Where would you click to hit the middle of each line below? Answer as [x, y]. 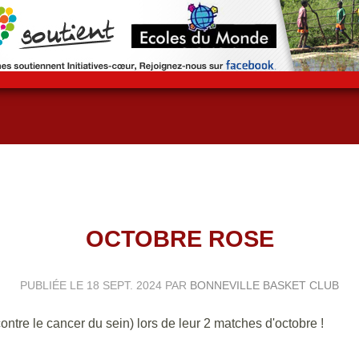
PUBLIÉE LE [53, 285]
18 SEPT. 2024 [124, 285]
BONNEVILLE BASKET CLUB [264, 285]
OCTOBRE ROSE [179, 238]
